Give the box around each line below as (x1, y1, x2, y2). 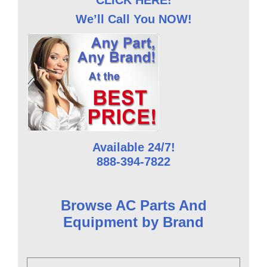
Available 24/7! (92, 140, 175, 154)
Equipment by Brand (63, 213, 204, 230)
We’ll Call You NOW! (75, 12, 192, 26)
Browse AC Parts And (60, 197, 207, 213)
